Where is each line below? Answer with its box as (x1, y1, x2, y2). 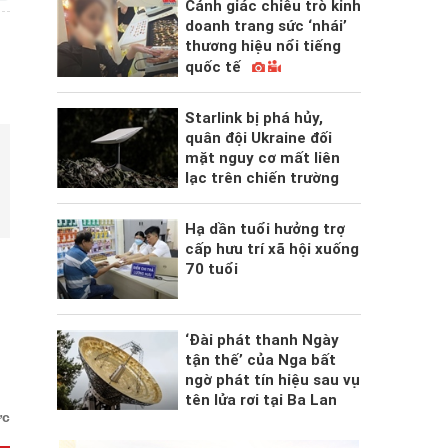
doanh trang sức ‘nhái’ (184, 17, 347, 36)
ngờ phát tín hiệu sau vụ (184, 370, 360, 389)
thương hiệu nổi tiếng (184, 37, 341, 56)
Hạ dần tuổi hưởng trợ (184, 220, 345, 239)
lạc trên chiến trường (184, 169, 339, 188)
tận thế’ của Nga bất (184, 350, 336, 369)
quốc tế (184, 58, 245, 77)
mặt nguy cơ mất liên (184, 149, 340, 168)
